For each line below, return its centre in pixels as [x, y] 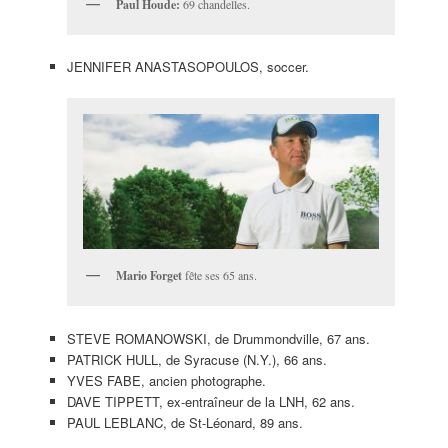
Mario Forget [148, 276]
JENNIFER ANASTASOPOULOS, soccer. [187, 66]
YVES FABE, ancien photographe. [166, 380]
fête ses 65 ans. [219, 275]
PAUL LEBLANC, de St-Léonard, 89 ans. [184, 422]
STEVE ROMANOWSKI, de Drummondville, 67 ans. [218, 338]
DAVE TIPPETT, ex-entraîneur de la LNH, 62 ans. [210, 401]
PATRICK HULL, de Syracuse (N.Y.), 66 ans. [196, 359]
